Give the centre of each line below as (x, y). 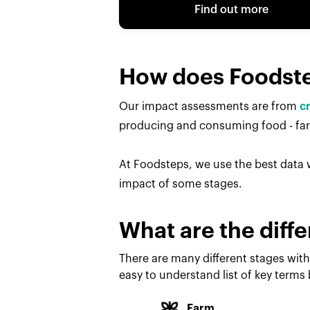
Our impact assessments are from (209, 107)
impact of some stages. (180, 184)
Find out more (231, 10)
